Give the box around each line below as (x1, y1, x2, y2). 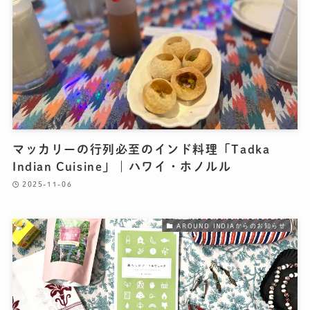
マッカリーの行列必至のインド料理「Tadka (12, 143, 271, 156)
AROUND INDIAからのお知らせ (176, 222, 286, 229)
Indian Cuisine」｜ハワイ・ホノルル (12, 161, 232, 173)
